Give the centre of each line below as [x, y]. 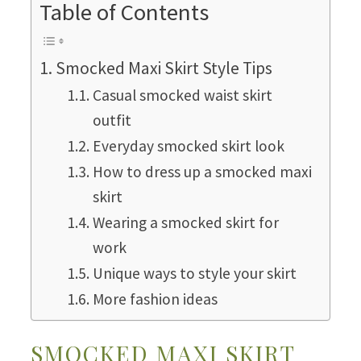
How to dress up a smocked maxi [202, 171]
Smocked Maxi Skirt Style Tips [164, 68]
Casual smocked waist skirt [182, 95]
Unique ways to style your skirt [194, 273]
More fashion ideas [155, 299]
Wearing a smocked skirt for [185, 222]
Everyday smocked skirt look [188, 145]
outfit [112, 120]
